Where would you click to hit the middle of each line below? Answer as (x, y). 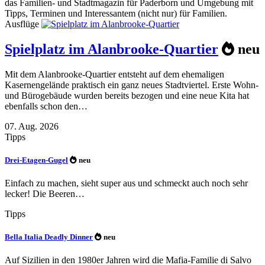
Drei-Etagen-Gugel (36, 160)
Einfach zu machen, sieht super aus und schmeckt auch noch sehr (126, 183)
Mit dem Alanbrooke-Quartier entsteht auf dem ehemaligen (114, 74)
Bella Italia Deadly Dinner (49, 237)
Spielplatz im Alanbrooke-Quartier (112, 49)
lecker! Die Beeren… (45, 194)
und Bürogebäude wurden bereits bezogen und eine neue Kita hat (127, 95)
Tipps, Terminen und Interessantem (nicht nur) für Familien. (116, 13)
